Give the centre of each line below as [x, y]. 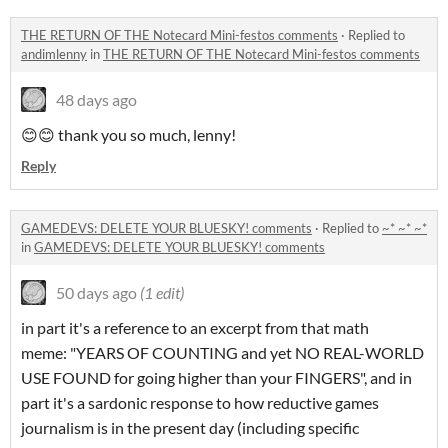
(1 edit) [162, 293]
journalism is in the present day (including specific [190, 428]
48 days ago [96, 100]
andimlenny [54, 54]
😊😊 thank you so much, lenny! [128, 135]
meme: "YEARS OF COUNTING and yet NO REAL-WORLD [222, 353]
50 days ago [96, 293]
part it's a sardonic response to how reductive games [200, 403]
